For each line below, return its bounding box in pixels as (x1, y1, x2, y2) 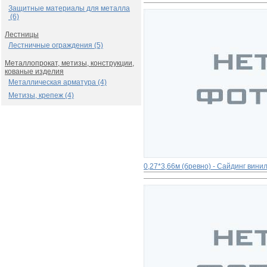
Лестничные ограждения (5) (8, 41, 103, 49)
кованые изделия (5, 67, 64, 76)
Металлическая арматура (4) (8, 78, 107, 86)
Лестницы (5, 30, 39, 39)
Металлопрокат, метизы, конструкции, (5, 59, 134, 67)
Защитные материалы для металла (8, 4, 130, 13)
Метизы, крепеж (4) (8, 91, 74, 100)
